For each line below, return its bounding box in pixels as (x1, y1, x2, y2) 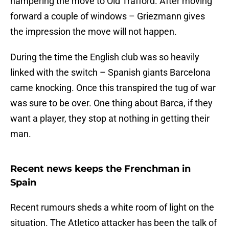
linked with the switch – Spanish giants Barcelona (10, 67, 211, 78)
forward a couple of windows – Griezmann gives (10, 11, 205, 22)
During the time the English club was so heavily (10, 52, 199, 63)
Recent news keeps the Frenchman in (10, 163, 191, 175)
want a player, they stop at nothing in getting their (10, 113, 210, 124)
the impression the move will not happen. (10, 26, 177, 37)
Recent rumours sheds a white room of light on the (10, 202, 214, 213)
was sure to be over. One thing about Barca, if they (10, 98, 213, 109)
